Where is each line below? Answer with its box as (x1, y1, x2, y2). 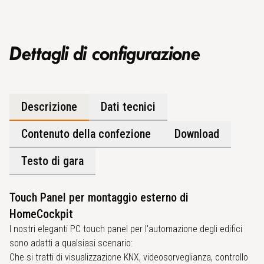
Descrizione (21, 100, 77, 114)
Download (174, 127, 219, 141)
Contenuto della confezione (21, 127, 151, 141)
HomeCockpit (9, 207, 73, 222)
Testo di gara (21, 154, 84, 169)
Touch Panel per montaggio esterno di (9, 190, 189, 205)
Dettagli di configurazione (9, 42, 200, 65)
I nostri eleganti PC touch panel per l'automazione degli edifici (9, 223, 242, 235)
